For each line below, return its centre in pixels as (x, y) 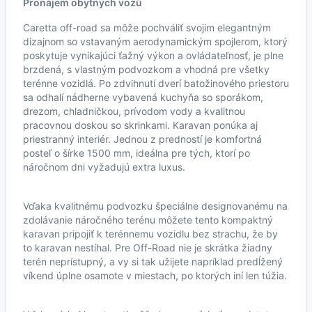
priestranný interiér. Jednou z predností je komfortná (142, 139)
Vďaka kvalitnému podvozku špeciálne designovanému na (155, 205)
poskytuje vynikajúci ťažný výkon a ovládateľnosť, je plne (153, 55)
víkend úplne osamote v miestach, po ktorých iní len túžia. (155, 275)
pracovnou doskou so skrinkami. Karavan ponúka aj (140, 125)
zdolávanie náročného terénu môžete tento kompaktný (148, 219)
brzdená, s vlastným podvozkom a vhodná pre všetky (146, 69)
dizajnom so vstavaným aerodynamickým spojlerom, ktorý (155, 41)
